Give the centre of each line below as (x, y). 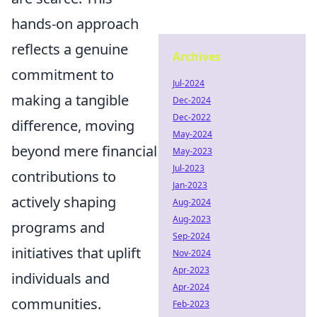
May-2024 (192, 134)
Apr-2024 (191, 287)
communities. (56, 304)
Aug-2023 (192, 219)
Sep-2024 (191, 236)
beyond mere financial (84, 151)
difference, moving (73, 126)
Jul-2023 (189, 168)
